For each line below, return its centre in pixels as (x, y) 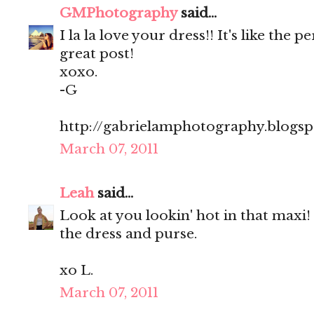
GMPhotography (118, 13)
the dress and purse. (128, 234)
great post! (97, 54)
